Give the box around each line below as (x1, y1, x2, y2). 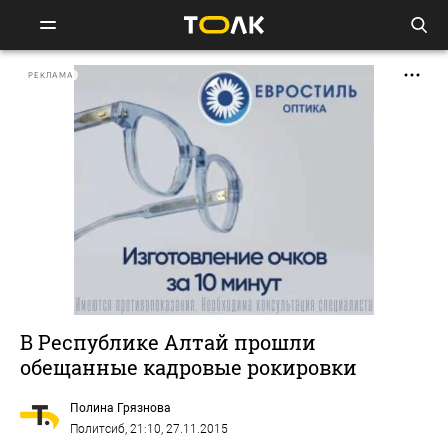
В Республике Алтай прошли (20, 329, 316, 355)
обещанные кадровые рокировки (20, 354, 357, 380)
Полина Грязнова (70, 401, 171, 415)
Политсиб (70, 422, 125, 436)
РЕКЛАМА (28, 70, 74, 80)
